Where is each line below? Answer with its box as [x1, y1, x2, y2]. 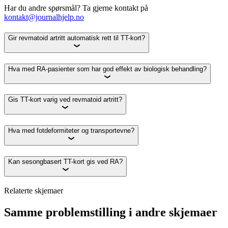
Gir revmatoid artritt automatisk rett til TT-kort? [8, 34, 145, 42]
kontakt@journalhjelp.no [4, 13, 84, 22]
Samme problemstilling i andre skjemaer [4, 205, 217, 219]
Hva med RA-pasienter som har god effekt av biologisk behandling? [8, 65, 207, 73]
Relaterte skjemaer [4, 186, 63, 195]
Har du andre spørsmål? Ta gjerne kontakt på [4, 4, 148, 13]
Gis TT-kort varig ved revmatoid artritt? [8, 96, 122, 104]
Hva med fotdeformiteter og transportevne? [8, 127, 134, 135]
